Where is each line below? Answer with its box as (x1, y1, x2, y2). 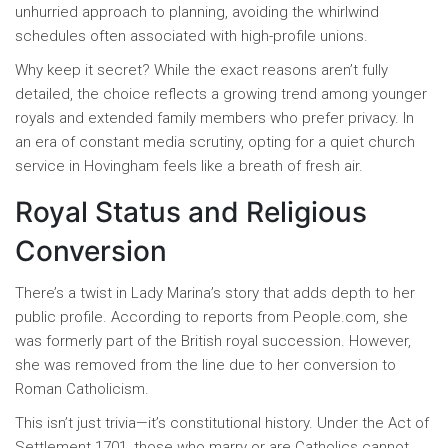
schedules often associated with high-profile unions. (15, 27, 368, 46)
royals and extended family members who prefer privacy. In (15, 109, 414, 128)
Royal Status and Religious (15, 195, 367, 230)
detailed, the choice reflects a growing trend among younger (15, 85, 427, 104)
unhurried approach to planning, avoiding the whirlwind (15, 3, 379, 22)
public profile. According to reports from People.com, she (15, 308, 408, 327)
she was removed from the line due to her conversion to (15, 356, 396, 375)
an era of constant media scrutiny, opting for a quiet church (15, 133, 415, 152)
